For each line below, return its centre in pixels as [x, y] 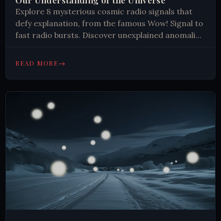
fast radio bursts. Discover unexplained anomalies [110, 35]
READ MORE [37, 63]
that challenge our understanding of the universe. [109, 47]
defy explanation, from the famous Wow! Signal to [110, 23]
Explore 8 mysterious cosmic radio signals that [104, 12]
